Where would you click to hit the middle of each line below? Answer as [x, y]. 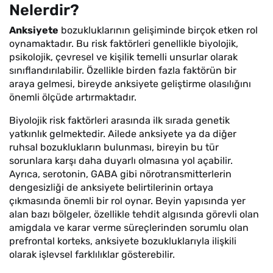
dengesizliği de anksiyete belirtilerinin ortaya [111, 187]
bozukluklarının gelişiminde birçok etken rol [158, 30]
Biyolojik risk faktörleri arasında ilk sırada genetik [119, 120]
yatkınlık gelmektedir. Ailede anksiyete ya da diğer [123, 134]
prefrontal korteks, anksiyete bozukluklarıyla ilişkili [123, 241]
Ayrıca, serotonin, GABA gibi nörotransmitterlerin [120, 174]
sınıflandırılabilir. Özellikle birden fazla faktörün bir [123, 70]
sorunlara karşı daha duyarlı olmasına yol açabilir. [121, 161]
